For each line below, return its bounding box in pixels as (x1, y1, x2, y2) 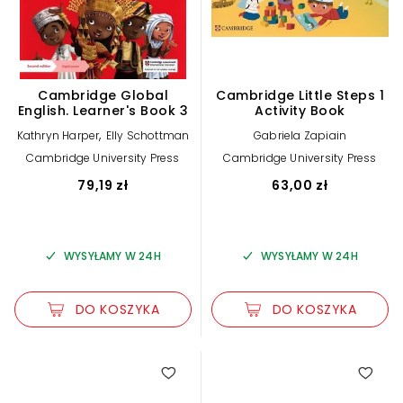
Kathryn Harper (16, 128, 100, 144)
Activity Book (255, 102, 345, 121)
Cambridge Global (38, 86, 168, 105)
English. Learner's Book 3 (17, 102, 189, 121)
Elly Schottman (105, 128, 190, 144)
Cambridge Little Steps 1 (216, 86, 384, 105)
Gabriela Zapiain (253, 128, 347, 144)
